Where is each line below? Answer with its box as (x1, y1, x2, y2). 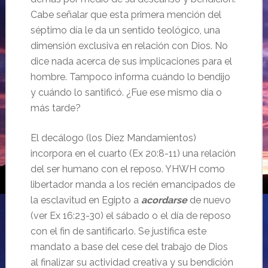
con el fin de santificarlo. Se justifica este (30, 226, 206, 237)
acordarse (141, 194, 187, 206)
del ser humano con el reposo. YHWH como (30, 163, 225, 175)
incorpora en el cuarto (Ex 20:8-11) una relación (30, 148, 236, 159)
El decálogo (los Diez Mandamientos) (30, 132, 196, 144)
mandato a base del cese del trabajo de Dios (30, 241, 228, 252)
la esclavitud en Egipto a (30, 194, 141, 206)
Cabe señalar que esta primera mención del (30, 9, 221, 20)
